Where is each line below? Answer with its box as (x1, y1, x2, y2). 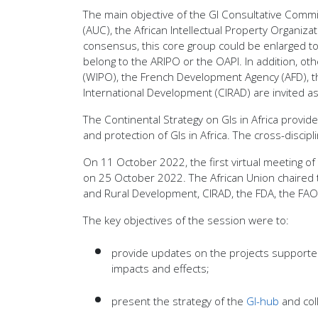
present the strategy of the (111, 294, 246, 309)
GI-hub (246, 294, 279, 309)
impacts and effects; (111, 261, 209, 276)
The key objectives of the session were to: (83, 213, 289, 228)
